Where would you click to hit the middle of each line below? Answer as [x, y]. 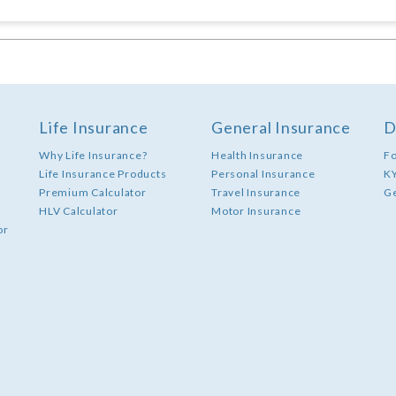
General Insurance [281, 128]
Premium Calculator [93, 193]
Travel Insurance [256, 193]
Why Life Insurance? [93, 156]
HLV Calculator [79, 211]
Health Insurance [257, 156]
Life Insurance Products [103, 174]
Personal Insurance [263, 174]
